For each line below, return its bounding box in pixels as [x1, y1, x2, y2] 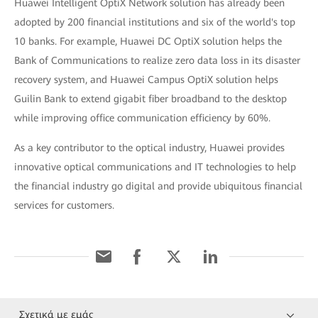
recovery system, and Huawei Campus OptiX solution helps [14, 73, 278, 85]
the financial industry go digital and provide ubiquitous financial [14, 180, 302, 192]
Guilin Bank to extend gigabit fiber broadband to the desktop [14, 92, 287, 104]
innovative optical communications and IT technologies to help [14, 160, 296, 172]
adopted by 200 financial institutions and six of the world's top [14, 16, 295, 28]
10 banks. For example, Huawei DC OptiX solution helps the [14, 35, 282, 47]
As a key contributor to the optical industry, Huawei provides [14, 141, 285, 153]
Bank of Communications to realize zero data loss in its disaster [14, 54, 300, 66]
